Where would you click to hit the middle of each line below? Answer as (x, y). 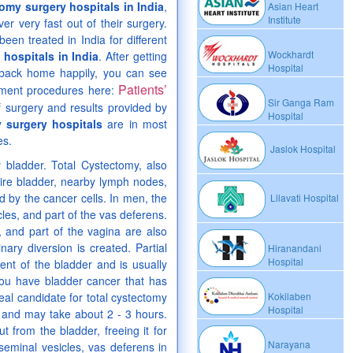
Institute (284, 19)
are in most (135, 124)
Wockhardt (291, 54)
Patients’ (143, 89)
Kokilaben (290, 296)
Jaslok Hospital (302, 149)
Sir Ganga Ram (301, 102)
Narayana (289, 344)
